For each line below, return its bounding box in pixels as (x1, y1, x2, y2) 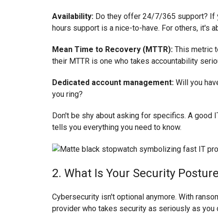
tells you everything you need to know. (52, 122, 182, 132)
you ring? (52, 89, 83, 99)
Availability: (52, 11, 93, 21)
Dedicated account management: (52, 77, 174, 87)
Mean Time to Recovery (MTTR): (52, 44, 173, 54)
